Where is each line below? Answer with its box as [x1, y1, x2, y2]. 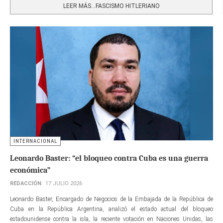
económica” [10, 166, 50, 175]
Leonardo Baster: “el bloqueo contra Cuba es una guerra [10, 154, 208, 163]
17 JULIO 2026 [45, 180, 82, 187]
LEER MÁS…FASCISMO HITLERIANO [63, 2, 160, 9]
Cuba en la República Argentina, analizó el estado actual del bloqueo [10, 206, 213, 213]
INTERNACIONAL [13, 138, 57, 145]
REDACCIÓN [10, 180, 41, 187]
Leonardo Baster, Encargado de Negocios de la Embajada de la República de [10, 196, 213, 203]
